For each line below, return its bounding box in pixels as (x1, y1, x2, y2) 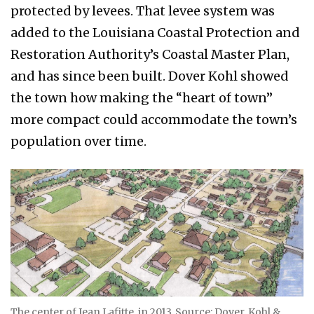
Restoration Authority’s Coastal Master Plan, (11, 46, 289, 63)
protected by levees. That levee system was (11, 3, 275, 20)
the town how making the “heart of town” (11, 90, 273, 107)
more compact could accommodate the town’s (11, 111, 297, 128)
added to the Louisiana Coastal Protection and (11, 25, 300, 41)
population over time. (11, 133, 152, 150)
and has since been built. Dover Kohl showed (11, 68, 289, 85)
